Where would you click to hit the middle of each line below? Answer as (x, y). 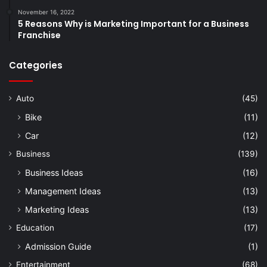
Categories (36, 66)
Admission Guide (58, 247)
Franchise (39, 35)
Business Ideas (54, 173)
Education (35, 228)
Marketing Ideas (57, 210)
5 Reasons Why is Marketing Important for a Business (133, 24)
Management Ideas (63, 191)
